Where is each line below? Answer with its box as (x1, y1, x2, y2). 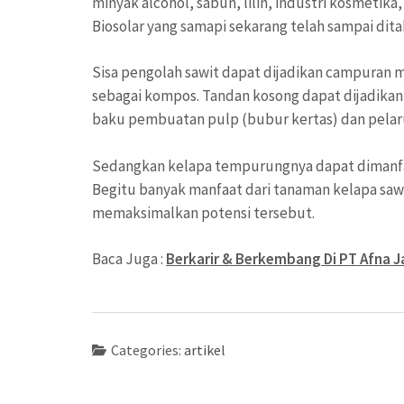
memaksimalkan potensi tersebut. (92, 202, 315, 223)
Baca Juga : (92, 249, 166, 270)
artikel (183, 340, 225, 359)
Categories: (110, 340, 184, 359)
